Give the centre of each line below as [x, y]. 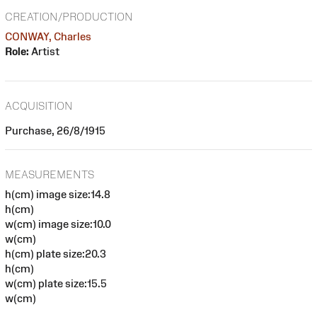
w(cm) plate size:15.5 [56, 284]
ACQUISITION [39, 105]
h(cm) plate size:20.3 [56, 254]
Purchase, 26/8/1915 [55, 130]
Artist [44, 51]
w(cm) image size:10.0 [58, 224]
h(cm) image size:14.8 [58, 195]
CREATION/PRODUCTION [69, 16]
